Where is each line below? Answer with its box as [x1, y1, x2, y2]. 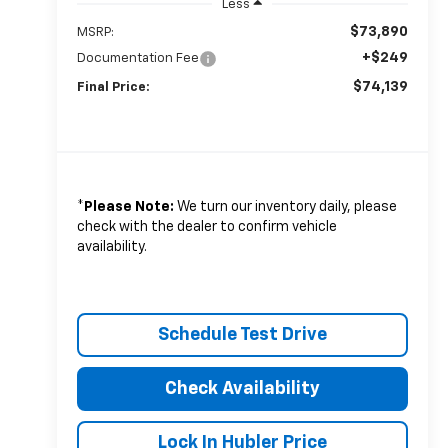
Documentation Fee [76, 51, 199, 65]
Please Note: [83, 199, 174, 214]
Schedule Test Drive [157, 325, 327, 344]
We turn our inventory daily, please [173, 199, 397, 214]
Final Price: [76, 80, 150, 94]
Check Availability [164, 379, 320, 398]
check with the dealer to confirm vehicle [76, 219, 337, 234]
